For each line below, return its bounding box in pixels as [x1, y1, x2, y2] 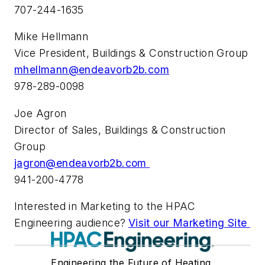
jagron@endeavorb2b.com [14, 156, 147, 169]
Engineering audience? [14, 216, 126, 230]
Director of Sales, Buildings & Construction [14, 123, 226, 136]
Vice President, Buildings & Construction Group [14, 47, 248, 60]
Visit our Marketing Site [128, 216, 250, 230]
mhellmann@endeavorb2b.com [14, 63, 169, 76]
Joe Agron [14, 106, 67, 119]
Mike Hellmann [14, 30, 89, 43]
